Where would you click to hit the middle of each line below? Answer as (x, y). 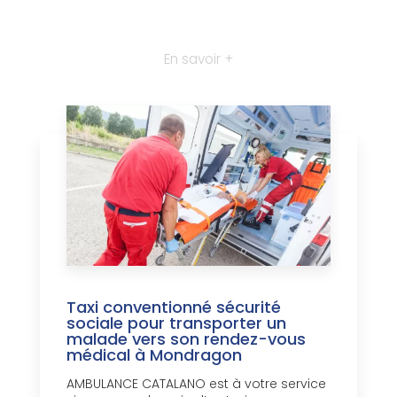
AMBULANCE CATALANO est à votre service (196, 384)
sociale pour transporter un (176, 323)
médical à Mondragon (154, 355)
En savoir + (198, 59)
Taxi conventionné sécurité (174, 307)
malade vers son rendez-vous (186, 339)
